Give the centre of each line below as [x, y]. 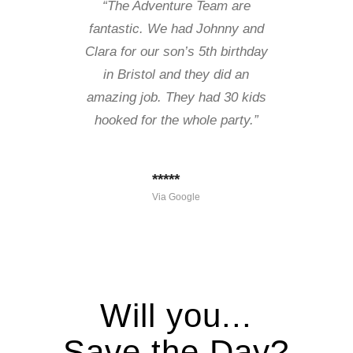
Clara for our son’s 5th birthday [176, 52]
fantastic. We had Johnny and [176, 29]
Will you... [176, 315]
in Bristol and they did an [176, 74]
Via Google [176, 197]
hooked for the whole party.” [176, 120]
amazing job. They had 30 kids [176, 97]
